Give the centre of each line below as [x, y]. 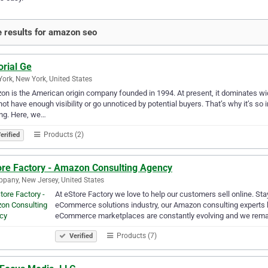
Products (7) [136, 235]
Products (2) [63, 134]
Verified [80, 236]
